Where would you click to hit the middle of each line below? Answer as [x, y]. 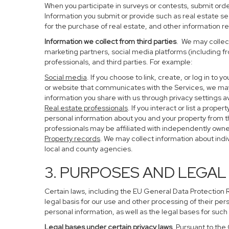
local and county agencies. [89, 149]
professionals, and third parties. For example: [119, 62]
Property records [72, 139]
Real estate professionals [86, 108]
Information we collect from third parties [110, 41]
